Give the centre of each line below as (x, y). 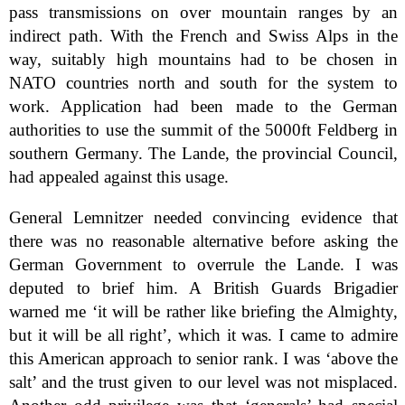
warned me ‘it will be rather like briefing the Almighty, (204, 312)
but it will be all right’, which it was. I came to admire (204, 335)
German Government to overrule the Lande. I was (204, 265)
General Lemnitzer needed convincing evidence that (204, 218)
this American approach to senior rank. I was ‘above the (204, 359)
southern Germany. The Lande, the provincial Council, (204, 153)
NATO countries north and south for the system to (204, 83)
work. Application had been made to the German (204, 106)
